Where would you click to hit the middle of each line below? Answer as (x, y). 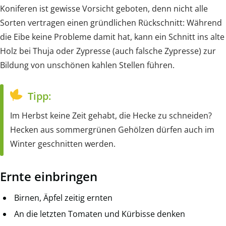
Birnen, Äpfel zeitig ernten (63, 198)
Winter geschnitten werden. (63, 144)
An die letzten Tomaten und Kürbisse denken (100, 214)
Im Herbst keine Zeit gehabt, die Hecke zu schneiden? (111, 115)
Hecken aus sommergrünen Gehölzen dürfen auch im (112, 129)
